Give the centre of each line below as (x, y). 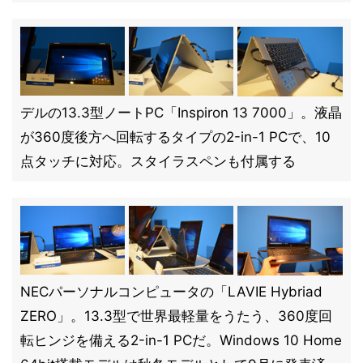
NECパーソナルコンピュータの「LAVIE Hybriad (171, 292)
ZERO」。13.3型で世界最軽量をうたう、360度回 (176, 316)
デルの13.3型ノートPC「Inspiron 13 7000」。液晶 (181, 113)
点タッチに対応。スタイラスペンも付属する (158, 161)
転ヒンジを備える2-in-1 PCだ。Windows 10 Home (181, 340)
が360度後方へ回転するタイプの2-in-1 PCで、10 (175, 137)
